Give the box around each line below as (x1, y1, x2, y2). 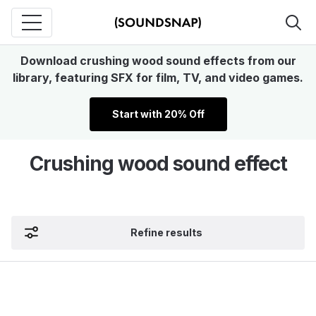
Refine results (130, 226, 202, 238)
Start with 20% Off (111, 108, 205, 120)
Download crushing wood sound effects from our (20, 54, 296, 68)
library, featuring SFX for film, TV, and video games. (13, 71, 303, 85)
